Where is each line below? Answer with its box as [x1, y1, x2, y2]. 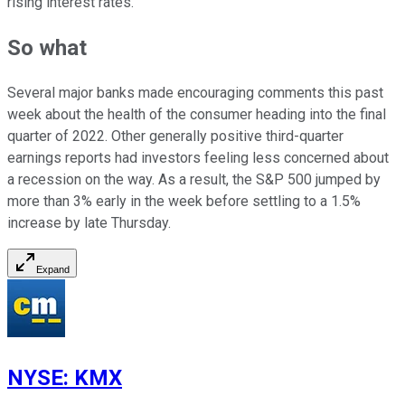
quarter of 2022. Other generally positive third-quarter [7, 127, 344, 146]
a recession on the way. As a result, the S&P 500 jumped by [7, 171, 381, 189]
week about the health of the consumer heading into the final [7, 106, 386, 124]
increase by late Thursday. [7, 214, 171, 232]
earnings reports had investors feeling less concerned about [7, 149, 389, 167]
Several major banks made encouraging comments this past [7, 84, 383, 102]
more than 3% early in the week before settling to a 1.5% [7, 193, 361, 211]
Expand [36, 264, 70, 276]
